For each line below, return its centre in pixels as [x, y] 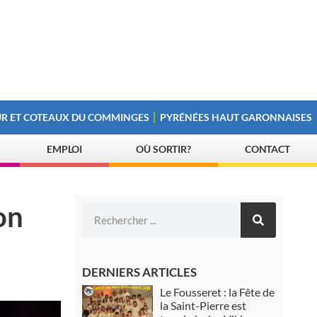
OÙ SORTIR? [164, 149]
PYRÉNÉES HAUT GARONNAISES [236, 117]
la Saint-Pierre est [203, 305]
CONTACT [267, 149]
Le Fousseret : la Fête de [218, 292]
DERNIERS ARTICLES [140, 272]
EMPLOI [64, 149]
